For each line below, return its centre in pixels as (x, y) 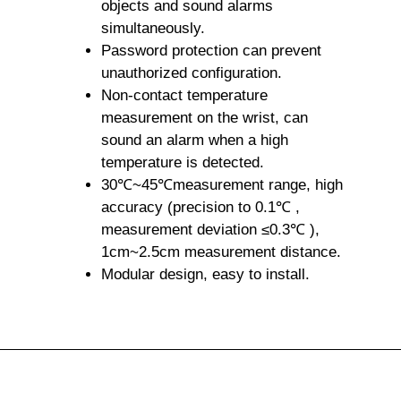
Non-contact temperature (184, 96)
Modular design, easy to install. (205, 275)
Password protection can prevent (211, 51)
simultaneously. (153, 29)
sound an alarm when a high (195, 141)
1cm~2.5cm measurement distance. (221, 252)
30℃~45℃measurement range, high (222, 185)
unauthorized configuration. (192, 73)
